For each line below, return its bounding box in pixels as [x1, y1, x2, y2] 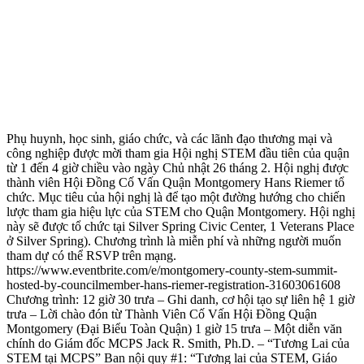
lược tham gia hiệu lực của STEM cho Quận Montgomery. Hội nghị [6, 205, 355, 219]
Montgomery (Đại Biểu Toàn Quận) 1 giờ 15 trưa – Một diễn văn [6, 322, 342, 336]
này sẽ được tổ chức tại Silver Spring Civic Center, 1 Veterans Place [6, 219, 354, 234]
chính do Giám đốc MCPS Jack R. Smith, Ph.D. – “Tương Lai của [6, 336, 349, 351]
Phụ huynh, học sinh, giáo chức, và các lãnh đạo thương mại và [6, 132, 332, 146]
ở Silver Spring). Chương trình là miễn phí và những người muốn [6, 234, 341, 249]
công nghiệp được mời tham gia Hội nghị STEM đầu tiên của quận [6, 146, 349, 161]
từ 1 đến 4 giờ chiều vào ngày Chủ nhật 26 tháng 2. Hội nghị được [6, 161, 349, 175]
